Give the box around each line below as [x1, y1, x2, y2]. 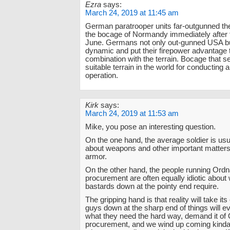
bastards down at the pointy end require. [85, 182, 219, 190]
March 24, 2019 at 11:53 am [85, 109, 179, 118]
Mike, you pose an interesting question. [85, 122, 216, 131]
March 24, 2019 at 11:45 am [85, 8, 179, 17]
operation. [85, 71, 118, 80]
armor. [85, 152, 107, 161]
